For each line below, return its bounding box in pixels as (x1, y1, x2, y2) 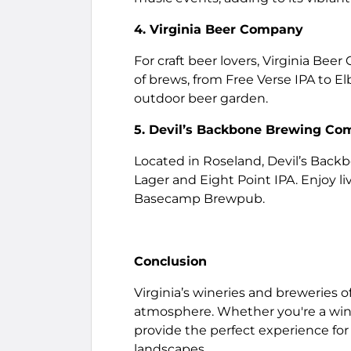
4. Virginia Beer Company (134, 22, 303, 37)
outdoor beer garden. (134, 91, 268, 106)
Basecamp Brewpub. (134, 191, 265, 206)
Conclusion (134, 254, 207, 269)
